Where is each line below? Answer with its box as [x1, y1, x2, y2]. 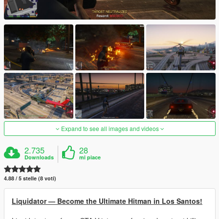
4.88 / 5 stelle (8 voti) [4, 175, 56, 182]
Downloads [24, 153, 54, 161]
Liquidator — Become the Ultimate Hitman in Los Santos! [12, 196, 202, 206]
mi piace [79, 153, 101, 161]
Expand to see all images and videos [59, 124, 160, 133]
